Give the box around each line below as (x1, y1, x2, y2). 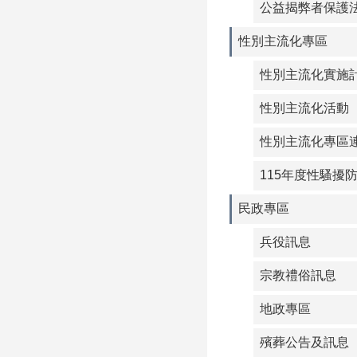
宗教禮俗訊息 (260, 269, 336, 282)
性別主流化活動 (260, 101, 349, 115)
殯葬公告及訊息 (260, 335, 349, 349)
